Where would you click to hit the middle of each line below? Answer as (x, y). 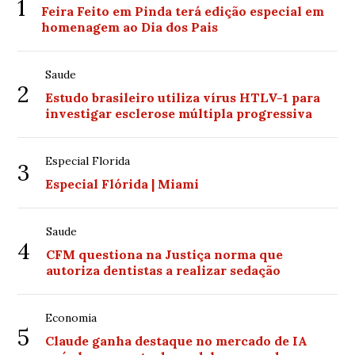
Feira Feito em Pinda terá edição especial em (183, 11)
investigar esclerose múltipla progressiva (179, 113)
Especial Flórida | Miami (122, 184)
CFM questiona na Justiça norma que (165, 254)
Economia (71, 318)
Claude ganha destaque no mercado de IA (177, 341)
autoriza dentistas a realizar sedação (164, 270)
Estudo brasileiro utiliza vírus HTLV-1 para (183, 97)
